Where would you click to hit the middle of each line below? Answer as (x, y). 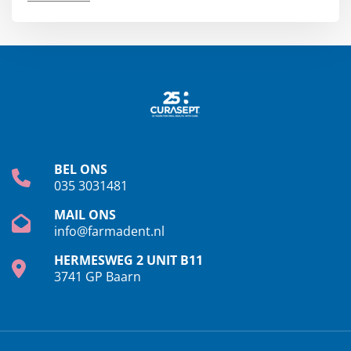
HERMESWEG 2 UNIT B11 (128, 260)
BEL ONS (81, 169)
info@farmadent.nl (109, 231)
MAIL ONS (85, 214)
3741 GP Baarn (98, 276)
